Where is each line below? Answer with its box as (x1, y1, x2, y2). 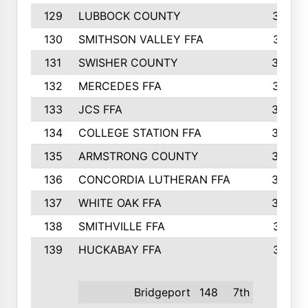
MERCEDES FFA (78, 79, 162, 93)
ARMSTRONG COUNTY (78, 149, 199, 163)
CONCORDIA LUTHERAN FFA (78, 173, 230, 186)
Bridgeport (134, 285, 190, 299)
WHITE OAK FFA (78, 196, 162, 210)
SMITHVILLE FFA (78, 219, 165, 233)
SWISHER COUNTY (78, 56, 178, 69)
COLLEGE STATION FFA (78, 126, 201, 140)
